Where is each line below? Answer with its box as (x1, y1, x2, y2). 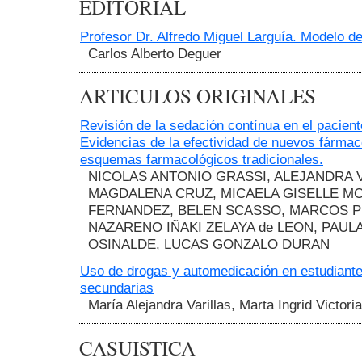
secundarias (80, 280, 154, 297)
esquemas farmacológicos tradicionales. (80, 151, 323, 168)
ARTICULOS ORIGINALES (79, 82, 316, 110)
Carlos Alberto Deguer (88, 45, 221, 62)
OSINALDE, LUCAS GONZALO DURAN (88, 236, 330, 253)
